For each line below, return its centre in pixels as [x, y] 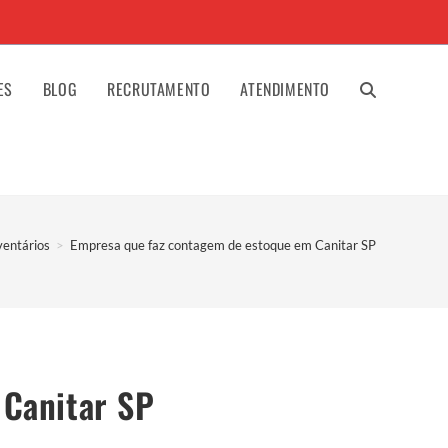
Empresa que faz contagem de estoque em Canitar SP [223, 245]
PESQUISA [386, 176]
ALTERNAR [386, 88]
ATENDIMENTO [285, 89]
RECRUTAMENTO [159, 89]
